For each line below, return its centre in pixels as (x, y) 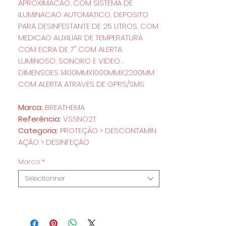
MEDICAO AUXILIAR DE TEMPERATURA (80, 38)
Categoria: (39, 130)
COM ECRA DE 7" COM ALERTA (70, 49)
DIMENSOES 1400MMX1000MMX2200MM (86, 72)
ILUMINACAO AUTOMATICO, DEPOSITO (83, 14)
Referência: (41, 119)
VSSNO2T (81, 119)
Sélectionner (45, 178)
